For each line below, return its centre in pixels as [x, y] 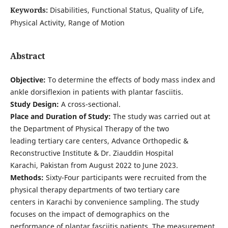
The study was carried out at [160, 116]
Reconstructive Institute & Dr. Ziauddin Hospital [92, 153]
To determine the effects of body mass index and [130, 79]
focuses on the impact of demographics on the [90, 214]
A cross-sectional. [90, 104]
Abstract [27, 56]
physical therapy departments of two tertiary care [95, 189]
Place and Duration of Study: [60, 116]
